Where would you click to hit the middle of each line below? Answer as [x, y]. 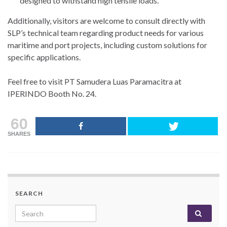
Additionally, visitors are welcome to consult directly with [106, 21]
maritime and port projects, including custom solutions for [107, 45]
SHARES [19, 134]
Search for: [35, 210]
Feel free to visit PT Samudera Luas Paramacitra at [94, 82]
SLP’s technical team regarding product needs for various [106, 33]
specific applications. [44, 57]
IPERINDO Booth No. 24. [52, 94]
